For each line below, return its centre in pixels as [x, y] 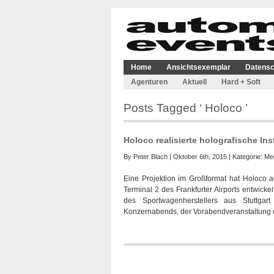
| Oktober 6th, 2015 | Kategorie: [216, 157]
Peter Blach [150, 157]
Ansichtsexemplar [198, 67]
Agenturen [149, 82]
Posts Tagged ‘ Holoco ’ [186, 108]
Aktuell [194, 82]
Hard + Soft [241, 82]
